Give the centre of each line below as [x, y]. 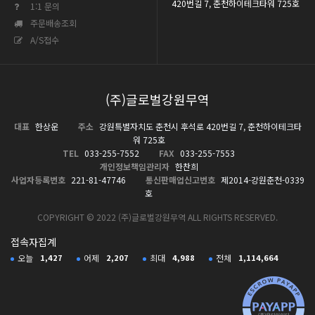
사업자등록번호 [38, 180]
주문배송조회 [52, 23]
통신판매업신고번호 [180, 180]
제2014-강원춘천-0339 [261, 180]
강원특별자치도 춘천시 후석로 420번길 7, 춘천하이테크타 [199, 126]
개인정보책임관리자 [134, 166]
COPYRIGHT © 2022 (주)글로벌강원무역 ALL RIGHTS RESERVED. [157, 217]
